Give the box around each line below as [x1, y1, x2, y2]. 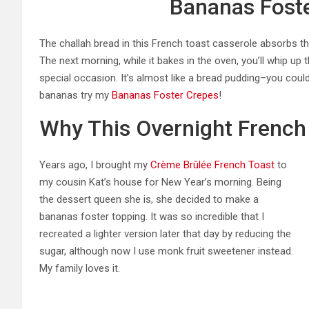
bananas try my [39, 88, 112, 101]
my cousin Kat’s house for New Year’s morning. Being [39, 175, 281, 188]
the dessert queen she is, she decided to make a [39, 192, 259, 206]
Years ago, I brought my [39, 158, 150, 171]
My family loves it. [39, 261, 120, 275]
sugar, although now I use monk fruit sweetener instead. [39, 244, 293, 257]
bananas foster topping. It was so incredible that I [39, 210, 264, 223]
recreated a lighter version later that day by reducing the [39, 227, 291, 240]
